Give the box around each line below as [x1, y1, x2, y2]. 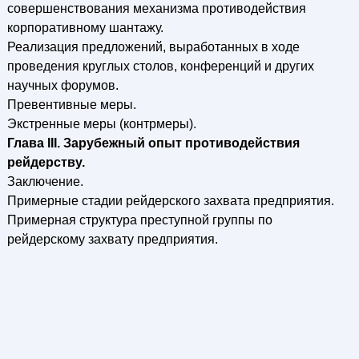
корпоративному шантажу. [6, 21, 163, 34]
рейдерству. [6, 155, 85, 169]
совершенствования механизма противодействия [6, 2, 306, 15]
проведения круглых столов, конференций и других [6, 59, 314, 73]
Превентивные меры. [6, 98, 136, 111]
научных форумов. [6, 79, 119, 92]
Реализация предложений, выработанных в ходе [6, 40, 300, 54]
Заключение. [6, 175, 83, 188]
